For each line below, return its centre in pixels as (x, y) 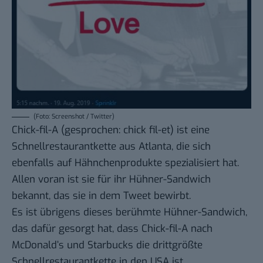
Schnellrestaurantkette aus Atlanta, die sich (111, 147)
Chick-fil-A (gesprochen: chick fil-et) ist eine (111, 130)
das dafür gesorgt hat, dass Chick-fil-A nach (112, 229)
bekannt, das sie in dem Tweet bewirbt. (101, 196)
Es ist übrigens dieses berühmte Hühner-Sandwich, (129, 213)
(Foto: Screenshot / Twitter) (74, 117)
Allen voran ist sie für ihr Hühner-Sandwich (111, 180)
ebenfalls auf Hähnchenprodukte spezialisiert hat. (125, 163)
